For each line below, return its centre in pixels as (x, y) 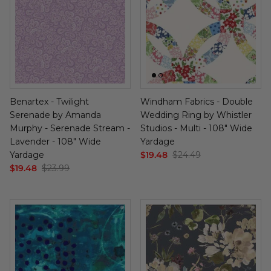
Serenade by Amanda (55, 115)
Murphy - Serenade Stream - (70, 128)
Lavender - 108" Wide (55, 141)
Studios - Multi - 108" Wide (196, 128)
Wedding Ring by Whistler (196, 115)
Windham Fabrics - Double (197, 101)
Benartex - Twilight (49, 101)
